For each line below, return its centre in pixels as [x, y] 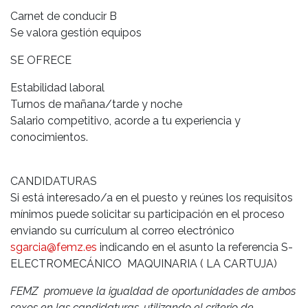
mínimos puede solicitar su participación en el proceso [147, 214]
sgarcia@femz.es [54, 247]
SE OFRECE [41, 60]
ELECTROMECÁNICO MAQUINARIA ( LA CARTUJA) [144, 263]
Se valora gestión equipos [76, 32]
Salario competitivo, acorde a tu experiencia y [125, 120]
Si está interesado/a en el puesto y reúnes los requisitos [152, 197]
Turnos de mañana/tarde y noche [96, 104]
